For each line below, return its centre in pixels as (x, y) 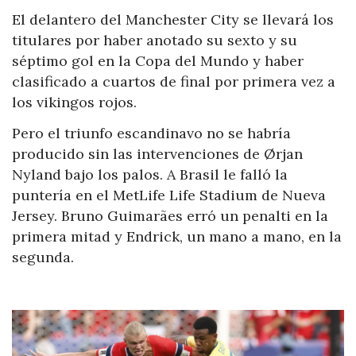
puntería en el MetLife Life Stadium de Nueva (169, 195)
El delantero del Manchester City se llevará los (173, 19)
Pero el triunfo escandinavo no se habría (151, 133)
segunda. (43, 257)
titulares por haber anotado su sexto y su (155, 40)
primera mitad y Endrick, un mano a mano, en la (177, 237)
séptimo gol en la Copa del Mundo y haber (158, 60)
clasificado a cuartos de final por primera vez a (174, 81)
